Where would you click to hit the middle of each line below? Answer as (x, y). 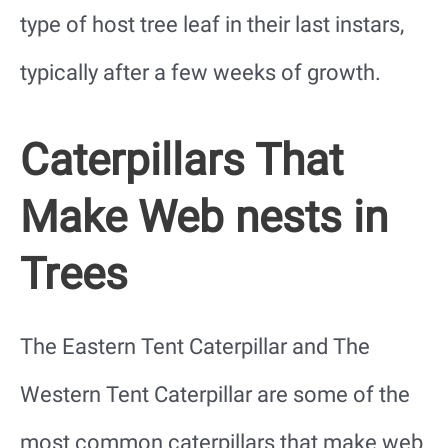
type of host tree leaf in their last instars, (212, 25)
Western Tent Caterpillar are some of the (215, 395)
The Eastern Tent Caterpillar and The (195, 347)
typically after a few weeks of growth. (200, 73)
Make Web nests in (204, 217)
